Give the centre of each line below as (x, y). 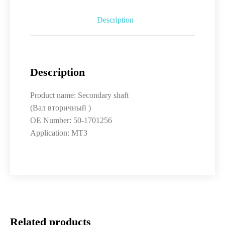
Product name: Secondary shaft (79, 95)
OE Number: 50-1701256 (71, 120)
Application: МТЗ (59, 133)
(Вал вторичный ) (61, 108)
